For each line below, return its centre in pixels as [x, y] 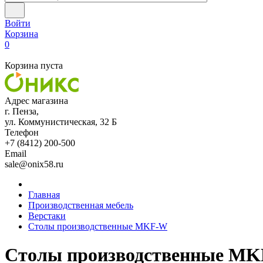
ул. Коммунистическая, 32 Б [61, 122]
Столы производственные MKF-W [98, 226]
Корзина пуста [34, 65]
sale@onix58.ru [34, 164]
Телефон [22, 132]
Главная [44, 195]
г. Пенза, [22, 111]
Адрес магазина [36, 101]
